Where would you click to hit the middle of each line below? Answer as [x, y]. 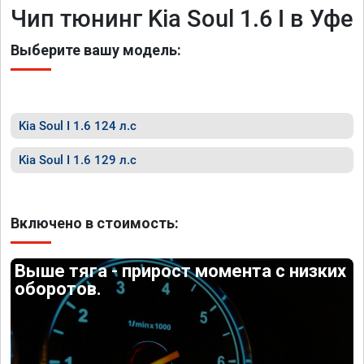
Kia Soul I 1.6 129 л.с [78, 160]
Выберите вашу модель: [96, 50]
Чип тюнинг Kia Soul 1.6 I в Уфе [182, 19]
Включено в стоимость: [95, 223]
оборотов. [58, 289]
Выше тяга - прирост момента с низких [181, 271]
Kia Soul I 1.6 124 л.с [78, 126]
